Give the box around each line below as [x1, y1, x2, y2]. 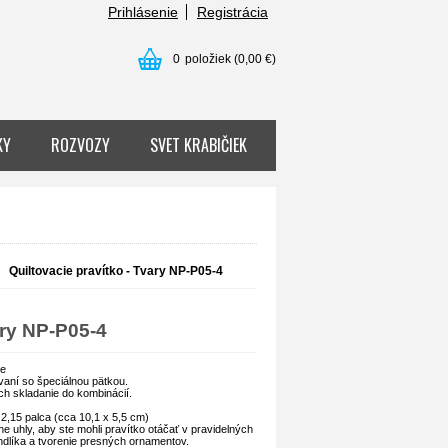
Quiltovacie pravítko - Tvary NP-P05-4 [9, 264, 223, 278]
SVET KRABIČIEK [150, 133, 247, 157]
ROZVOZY [51, 133, 110, 157]
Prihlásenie [108, 4, 178, 20]
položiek [185, 52, 231, 66]
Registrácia [197, 4, 268, 20]
